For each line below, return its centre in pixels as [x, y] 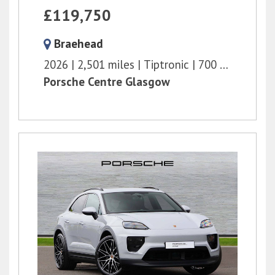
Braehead [79, 43]
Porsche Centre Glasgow [107, 81]
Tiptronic [166, 64]
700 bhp [209, 64]
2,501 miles [106, 64]
